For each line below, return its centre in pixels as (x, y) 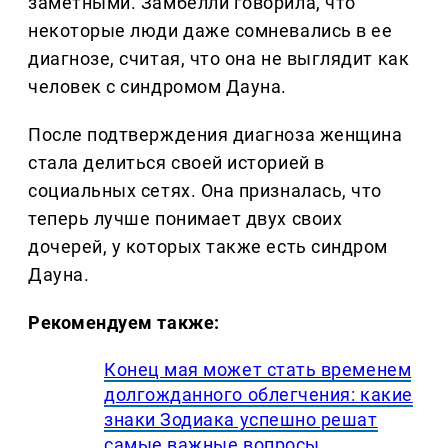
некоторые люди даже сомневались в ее (210, 31)
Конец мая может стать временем (258, 370)
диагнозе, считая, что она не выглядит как (219, 59)
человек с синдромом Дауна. (158, 87)
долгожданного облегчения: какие (258, 395)
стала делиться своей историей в (176, 163)
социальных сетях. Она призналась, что (205, 191)
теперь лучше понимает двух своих (185, 219)
